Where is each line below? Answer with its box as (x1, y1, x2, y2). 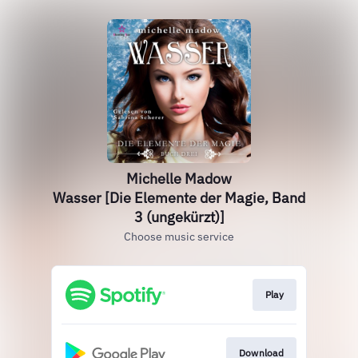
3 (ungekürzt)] (133, 208, 225, 226)
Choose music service (124, 229, 234, 244)
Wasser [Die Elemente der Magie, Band (53, 189, 305, 207)
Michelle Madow (126, 169, 232, 188)
